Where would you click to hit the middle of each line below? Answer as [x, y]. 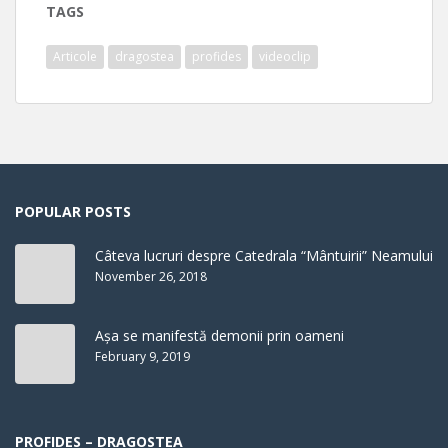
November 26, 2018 [151, 276]
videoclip [285, 56]
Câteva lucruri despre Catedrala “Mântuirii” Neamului [264, 255]
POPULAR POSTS [73, 211]
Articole [75, 56]
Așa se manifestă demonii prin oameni [219, 335]
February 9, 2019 [142, 356]
